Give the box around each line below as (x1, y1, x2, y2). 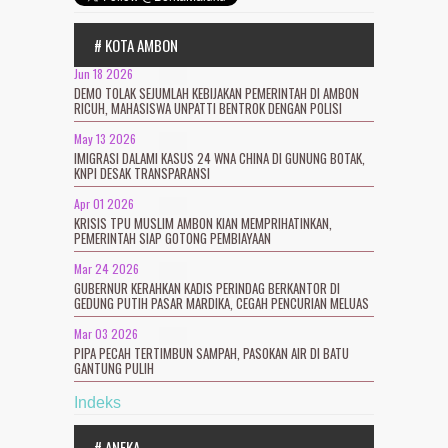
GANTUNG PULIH (74, 357, 154, 378)
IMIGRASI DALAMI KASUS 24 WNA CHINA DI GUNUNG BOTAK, (74, 147, 365, 168)
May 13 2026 (74, 129, 136, 147)
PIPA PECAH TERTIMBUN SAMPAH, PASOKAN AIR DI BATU (74, 342, 349, 363)
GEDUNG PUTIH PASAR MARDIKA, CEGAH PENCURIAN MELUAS (74, 292, 369, 313)
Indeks (74, 393, 121, 411)
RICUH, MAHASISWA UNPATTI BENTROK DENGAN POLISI (74, 97, 342, 118)
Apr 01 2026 (74, 194, 134, 212)
